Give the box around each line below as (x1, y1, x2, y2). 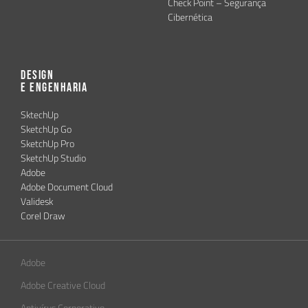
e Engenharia (21, 80, 87, 95)
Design (21, 67, 54, 82)
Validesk (21, 192, 53, 210)
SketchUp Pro (21, 134, 74, 153)
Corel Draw (21, 206, 65, 225)
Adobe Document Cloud (21, 177, 113, 196)
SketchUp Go (21, 120, 71, 138)
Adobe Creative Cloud (21, 276, 105, 294)
